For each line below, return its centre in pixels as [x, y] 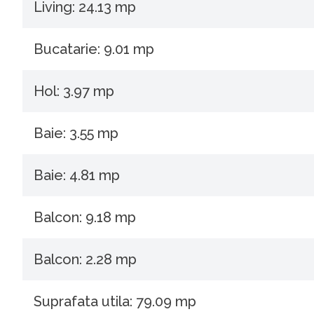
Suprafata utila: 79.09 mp [115, 302]
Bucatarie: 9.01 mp [94, 49]
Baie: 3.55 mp [76, 134]
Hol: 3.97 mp [74, 91]
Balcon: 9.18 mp [85, 218]
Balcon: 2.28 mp [85, 260]
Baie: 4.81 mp [77, 176]
